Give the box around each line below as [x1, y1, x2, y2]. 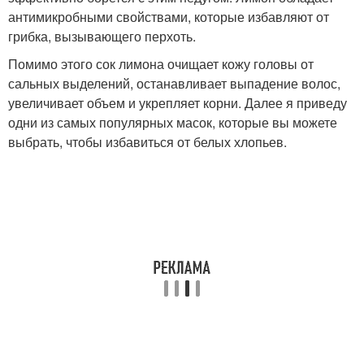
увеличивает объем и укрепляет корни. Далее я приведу [8, 93, 347, 112]
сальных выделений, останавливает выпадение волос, [8, 74, 340, 93]
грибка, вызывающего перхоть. [8, 27, 196, 45]
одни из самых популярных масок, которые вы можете [8, 113, 337, 132]
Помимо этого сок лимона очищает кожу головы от [8, 54, 314, 73]
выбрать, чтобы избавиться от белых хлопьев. [8, 132, 287, 151]
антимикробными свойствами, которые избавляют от [8, 7, 329, 26]
